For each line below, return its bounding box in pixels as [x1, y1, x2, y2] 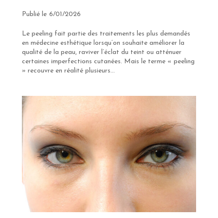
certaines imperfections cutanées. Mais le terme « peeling [21, 57, 195, 65]
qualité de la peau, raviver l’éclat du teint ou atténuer [21, 48, 182, 56]
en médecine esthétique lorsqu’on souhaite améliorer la [21, 39, 184, 47]
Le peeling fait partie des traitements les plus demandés [21, 30, 190, 37]
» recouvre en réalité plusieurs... [21, 67, 115, 74]
